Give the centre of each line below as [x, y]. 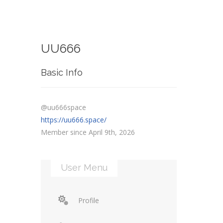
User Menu [84, 168]
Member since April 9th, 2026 [88, 132]
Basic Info [62, 73]
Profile [89, 201]
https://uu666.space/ [74, 120]
